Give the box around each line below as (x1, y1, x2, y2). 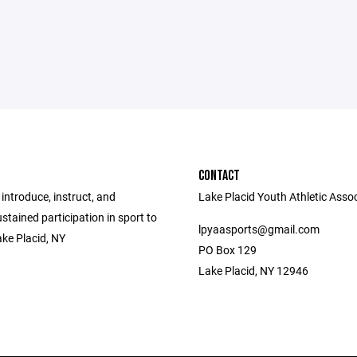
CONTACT (198, 167, 240, 184)
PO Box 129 (198, 242, 257, 257)
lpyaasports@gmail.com (198, 222, 320, 237)
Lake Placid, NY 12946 (198, 263, 308, 278)
